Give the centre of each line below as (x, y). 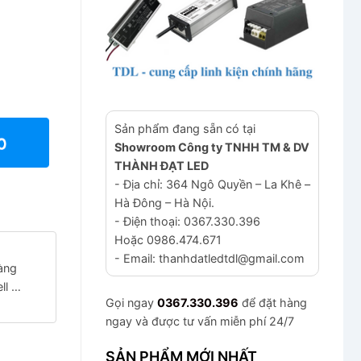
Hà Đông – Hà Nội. (164, 202)
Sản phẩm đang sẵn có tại (185, 128)
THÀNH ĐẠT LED (162, 165)
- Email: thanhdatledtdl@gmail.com (210, 258)
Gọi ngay (131, 303)
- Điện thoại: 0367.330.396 (187, 221)
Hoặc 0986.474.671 (168, 239)
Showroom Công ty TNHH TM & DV (212, 147)
